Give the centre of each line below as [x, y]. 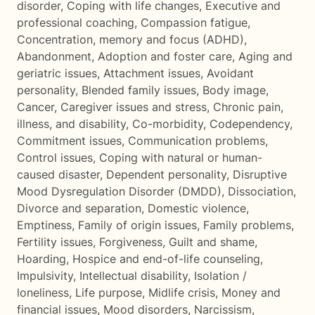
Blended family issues [139, 90]
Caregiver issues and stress [134, 107]
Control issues [55, 157]
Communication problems [197, 141]
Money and [251, 292]
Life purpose [109, 292]
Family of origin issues [137, 225]
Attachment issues [152, 73]
